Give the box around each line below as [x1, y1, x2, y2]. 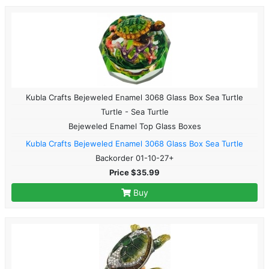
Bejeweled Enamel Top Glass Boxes [68, 121, 201, 131]
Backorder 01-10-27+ [95, 153, 174, 163]
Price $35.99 [109, 167, 160, 177]
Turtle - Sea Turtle [100, 106, 169, 116]
